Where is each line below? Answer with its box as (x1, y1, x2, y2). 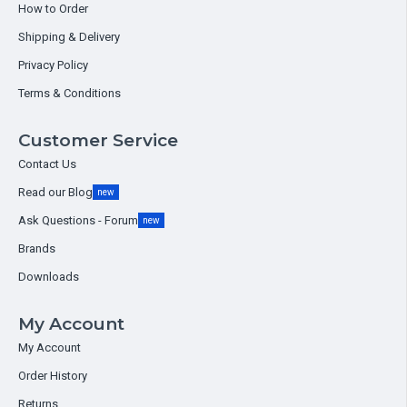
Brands (18, 242, 55, 255)
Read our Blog (18, 185, 93, 199)
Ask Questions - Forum (18, 213, 138, 227)
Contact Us (18, 157, 76, 171)
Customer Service (18, 130, 178, 151)
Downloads (18, 270, 79, 283)
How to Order (18, 2, 88, 15)
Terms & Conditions (18, 86, 121, 100)
